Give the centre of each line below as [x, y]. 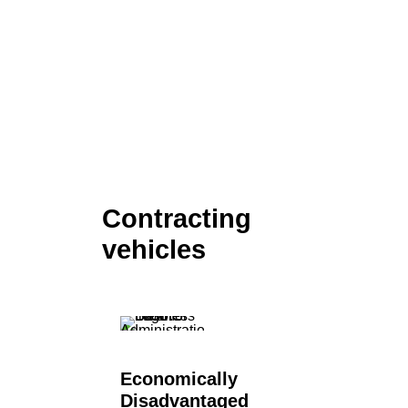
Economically [179, 379]
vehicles [154, 250]
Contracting [177, 219]
